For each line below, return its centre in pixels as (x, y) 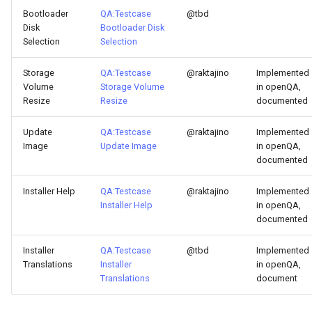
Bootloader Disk (132, 28)
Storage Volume (132, 87)
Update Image (128, 146)
